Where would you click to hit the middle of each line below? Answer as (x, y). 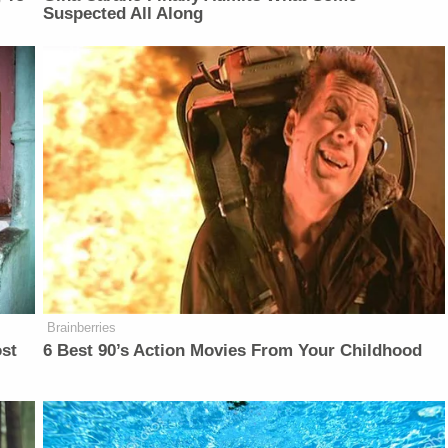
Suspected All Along (123, 14)
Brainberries (82, 328)
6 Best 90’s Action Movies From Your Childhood (233, 351)
